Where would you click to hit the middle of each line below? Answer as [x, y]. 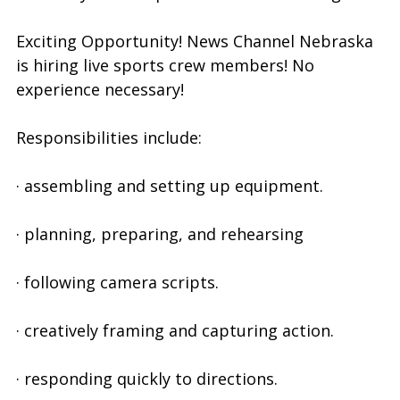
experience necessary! [100, 89]
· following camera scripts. [117, 282]
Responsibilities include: [109, 137]
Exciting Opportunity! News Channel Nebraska [195, 41]
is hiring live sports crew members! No [165, 65]
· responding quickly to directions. [147, 379]
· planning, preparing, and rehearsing [160, 234]
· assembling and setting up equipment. [170, 186]
